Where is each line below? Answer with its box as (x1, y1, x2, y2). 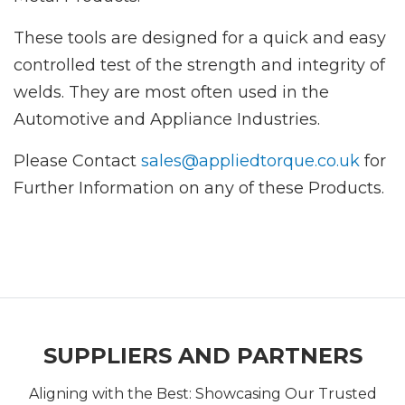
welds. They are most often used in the (14, 81, 329, 102)
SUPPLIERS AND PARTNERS (42, 342, 363, 369)
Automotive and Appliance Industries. (14, 108, 320, 129)
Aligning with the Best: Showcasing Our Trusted (28, 384, 377, 402)
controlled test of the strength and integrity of (14, 54, 385, 75)
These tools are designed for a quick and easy (14, 27, 386, 48)
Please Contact (14, 150, 141, 171)
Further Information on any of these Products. (14, 177, 384, 198)
